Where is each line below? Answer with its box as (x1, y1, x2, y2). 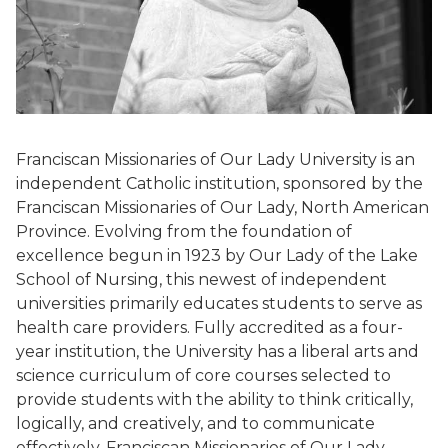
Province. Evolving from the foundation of (16, 221, 352, 241)
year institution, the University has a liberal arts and (16, 341, 419, 361)
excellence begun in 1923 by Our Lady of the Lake (16, 245, 418, 265)
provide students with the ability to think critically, (16, 389, 413, 409)
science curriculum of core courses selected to (16, 365, 391, 385)
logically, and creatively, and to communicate (16, 413, 375, 433)
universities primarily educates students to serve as (16, 293, 422, 313)
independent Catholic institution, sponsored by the (16, 173, 423, 193)
